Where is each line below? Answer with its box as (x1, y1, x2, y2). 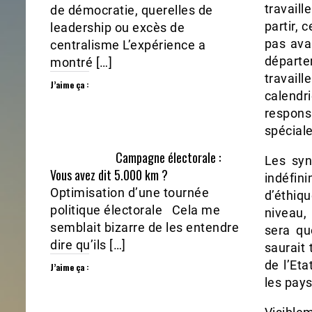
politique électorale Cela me (50, 203, 220, 218)
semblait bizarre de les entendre (50, 220, 239, 235)
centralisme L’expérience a (50, 38, 205, 53)
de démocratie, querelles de (50, 3, 213, 18)
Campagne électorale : (116, 148, 221, 167)
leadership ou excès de (50, 20, 185, 36)
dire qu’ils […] (50, 237, 126, 253)
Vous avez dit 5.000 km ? (50, 166, 168, 185)
